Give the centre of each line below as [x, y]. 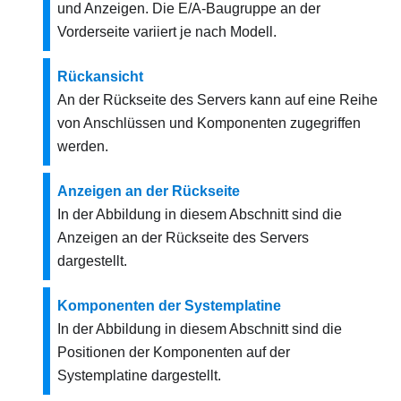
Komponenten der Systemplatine [169, 306]
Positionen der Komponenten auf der [174, 353]
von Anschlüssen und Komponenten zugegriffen [209, 124]
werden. [83, 147]
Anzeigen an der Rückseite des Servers [183, 238]
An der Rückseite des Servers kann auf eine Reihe [218, 100]
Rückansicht [100, 77]
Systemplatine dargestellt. [139, 376]
